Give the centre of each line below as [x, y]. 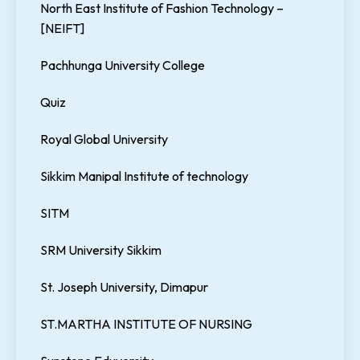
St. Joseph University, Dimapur [124, 287]
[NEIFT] [62, 29]
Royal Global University [104, 139]
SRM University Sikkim [101, 250]
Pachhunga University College [123, 65]
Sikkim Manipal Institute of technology [144, 176]
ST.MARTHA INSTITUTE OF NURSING [146, 324]
